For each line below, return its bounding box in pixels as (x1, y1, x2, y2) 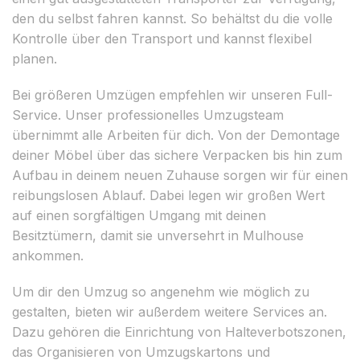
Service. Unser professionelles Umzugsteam (12, 106, 284, 123)
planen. (12, 50, 57, 67)
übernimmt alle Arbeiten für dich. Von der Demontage (12, 126, 340, 143)
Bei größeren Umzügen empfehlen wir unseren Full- (12, 86, 333, 103)
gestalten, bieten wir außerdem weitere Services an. (12, 303, 327, 320)
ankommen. (12, 247, 84, 264)
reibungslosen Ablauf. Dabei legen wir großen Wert (12, 186, 325, 203)
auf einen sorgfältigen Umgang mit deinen (12, 207, 266, 223)
